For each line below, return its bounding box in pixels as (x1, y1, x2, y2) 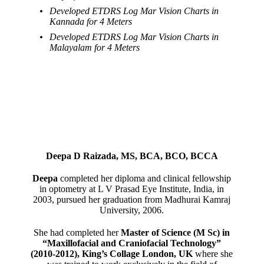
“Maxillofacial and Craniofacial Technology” (42, 238, 222, 248)
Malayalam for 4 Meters (49, 42, 140, 52)
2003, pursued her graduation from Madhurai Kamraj (33, 194, 231, 204)
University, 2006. (100, 205, 164, 215)
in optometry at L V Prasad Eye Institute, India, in (39, 184, 225, 194)
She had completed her (34, 227, 121, 237)
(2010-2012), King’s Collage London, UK (31, 249, 193, 259)
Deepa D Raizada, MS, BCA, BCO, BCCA (45, 151, 218, 161)
